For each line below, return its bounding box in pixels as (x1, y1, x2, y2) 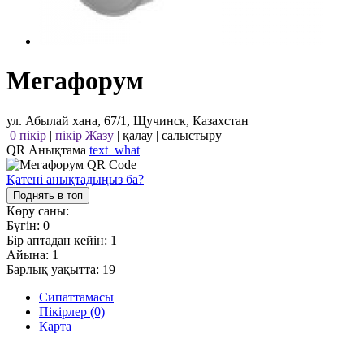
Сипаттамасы (39, 289, 114, 304)
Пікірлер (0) (39, 304, 105, 318)
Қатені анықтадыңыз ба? (6, 171, 144, 186)
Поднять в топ (13, 188, 83, 201)
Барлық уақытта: (6, 262, 102, 276)
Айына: (6, 247, 52, 262)
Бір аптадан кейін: (6, 232, 110, 247)
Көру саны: (6, 203, 69, 218)
